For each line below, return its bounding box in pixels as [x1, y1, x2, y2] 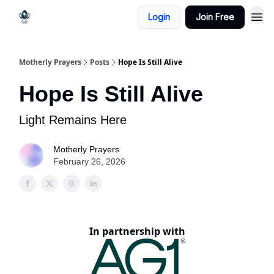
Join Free [196, 12, 234, 22]
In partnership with [89, 224, 185, 238]
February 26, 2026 [53, 157, 125, 166]
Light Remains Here [19, 113, 127, 127]
